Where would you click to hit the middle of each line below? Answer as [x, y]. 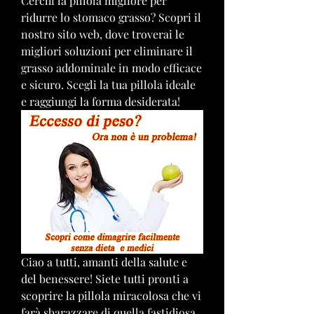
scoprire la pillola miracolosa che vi [111, 295]
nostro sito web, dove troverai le [103, 34]
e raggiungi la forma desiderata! [101, 101]
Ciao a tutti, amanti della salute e [104, 261]
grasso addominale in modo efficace [111, 68]
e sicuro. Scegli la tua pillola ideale [108, 84]
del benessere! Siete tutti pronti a [105, 278]
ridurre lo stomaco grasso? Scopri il [111, 17]
